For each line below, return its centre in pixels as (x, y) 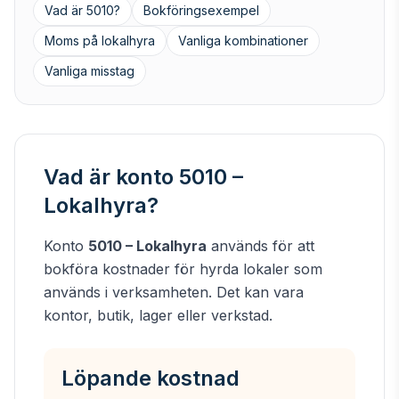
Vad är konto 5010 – (143, 177)
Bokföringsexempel (201, 10)
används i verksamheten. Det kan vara (174, 292)
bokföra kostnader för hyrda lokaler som (183, 269)
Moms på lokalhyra (100, 41)
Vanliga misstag (90, 71)
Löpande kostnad (151, 378)
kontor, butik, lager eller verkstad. (158, 315)
